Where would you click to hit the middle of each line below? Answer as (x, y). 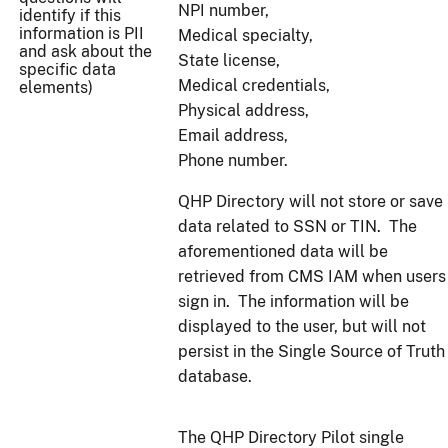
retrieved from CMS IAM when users (312, 277)
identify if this (70, 16)
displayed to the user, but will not (302, 327)
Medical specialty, (247, 36)
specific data (67, 70)
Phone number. (233, 161)
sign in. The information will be (293, 302)
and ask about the (85, 52)
